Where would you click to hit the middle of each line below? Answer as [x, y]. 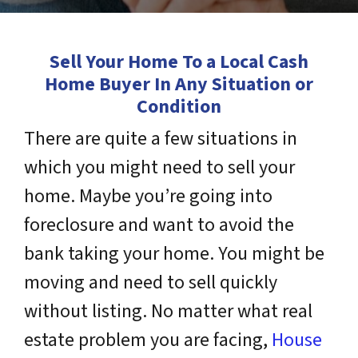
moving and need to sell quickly [151, 282]
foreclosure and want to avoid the [159, 225]
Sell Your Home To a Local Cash [179, 62]
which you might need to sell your [159, 167]
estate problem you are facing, [148, 340]
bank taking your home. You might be [174, 254]
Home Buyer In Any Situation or [179, 84]
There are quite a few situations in [161, 139]
